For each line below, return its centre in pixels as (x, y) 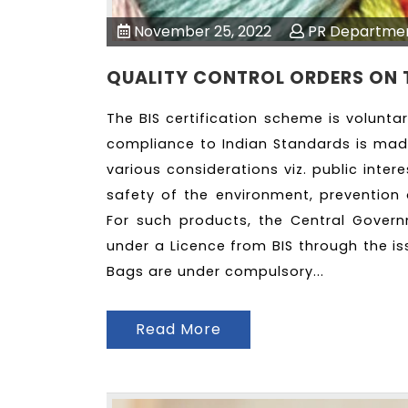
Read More (178, 329)
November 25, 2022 (201, 32)
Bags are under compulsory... (215, 272)
